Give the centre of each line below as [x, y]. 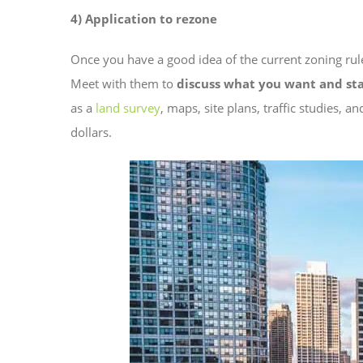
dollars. [93, 132]
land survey [128, 108]
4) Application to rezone [144, 19]
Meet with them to [124, 84]
